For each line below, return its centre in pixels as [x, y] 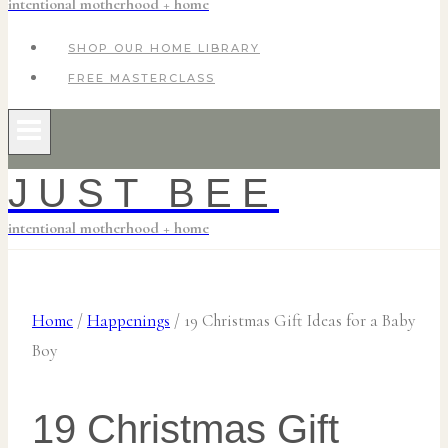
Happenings [128, 320]
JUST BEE [143, 193]
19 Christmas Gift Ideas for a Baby [299, 320]
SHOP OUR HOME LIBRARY [164, 48]
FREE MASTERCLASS [141, 78]
